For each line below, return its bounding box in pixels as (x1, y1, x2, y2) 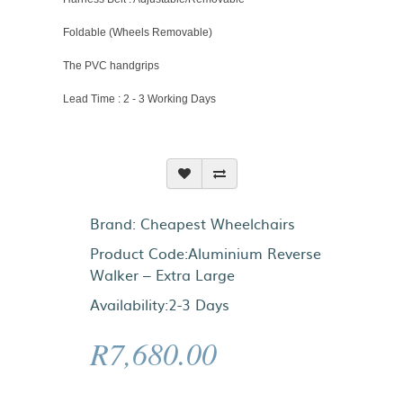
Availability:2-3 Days (90, 293, 229, 316)
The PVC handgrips (63, 59, 159, 73)
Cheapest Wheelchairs (140, 212, 295, 235)
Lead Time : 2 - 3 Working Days (63, 93, 216, 106)
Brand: (90, 212, 140, 235)
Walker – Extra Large (90, 264, 235, 286)
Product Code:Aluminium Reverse (90, 242, 321, 264)
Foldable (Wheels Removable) (63, 26, 212, 40)
